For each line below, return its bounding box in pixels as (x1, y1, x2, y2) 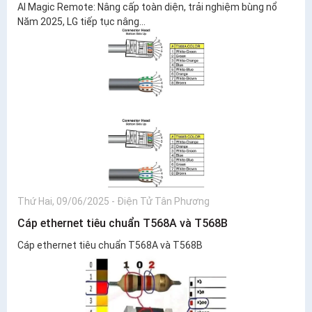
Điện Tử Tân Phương (117, 195, 210, 207)
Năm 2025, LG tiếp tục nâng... (17, 15, 146, 27)
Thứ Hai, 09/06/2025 (17, 195, 109, 207)
